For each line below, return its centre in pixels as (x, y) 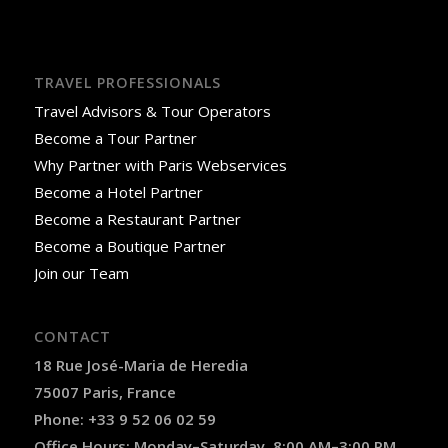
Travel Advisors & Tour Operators (152, 110)
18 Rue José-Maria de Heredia (140, 364)
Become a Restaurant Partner (137, 218)
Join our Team (81, 272)
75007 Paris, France (104, 391)
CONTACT (72, 336)
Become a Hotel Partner (118, 191)
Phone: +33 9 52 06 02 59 (124, 418)
